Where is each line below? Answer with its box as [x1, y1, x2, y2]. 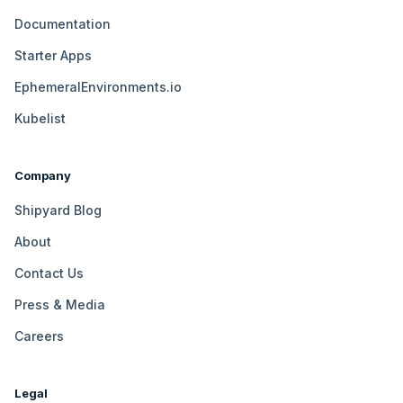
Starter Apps [14, 47, 92, 63]
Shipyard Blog [14, 201, 102, 218]
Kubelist [14, 110, 66, 126]
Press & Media [14, 296, 105, 312]
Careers [14, 327, 64, 344]
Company [14, 167, 71, 183]
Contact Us [14, 264, 84, 281]
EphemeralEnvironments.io [14, 78, 182, 94]
